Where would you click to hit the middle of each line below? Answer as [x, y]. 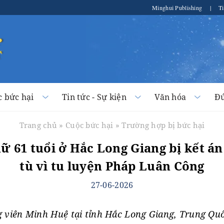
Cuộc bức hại [89, 125]
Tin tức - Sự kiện [94, 97]
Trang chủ [38, 125]
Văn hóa [170, 97]
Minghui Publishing [178, 7]
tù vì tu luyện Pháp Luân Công [112, 166]
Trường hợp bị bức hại [163, 125]
